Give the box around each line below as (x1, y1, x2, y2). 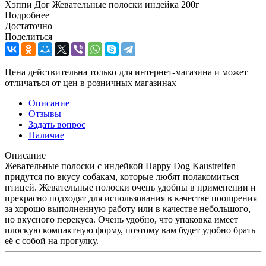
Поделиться (5, 31, 52, 42)
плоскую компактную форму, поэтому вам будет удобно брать (5, 224, 255, 235)
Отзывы (28, 108, 61, 119)
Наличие (28, 129, 64, 140)
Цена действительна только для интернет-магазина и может (5, 66, 248, 77)
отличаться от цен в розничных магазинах (5, 77, 176, 88)
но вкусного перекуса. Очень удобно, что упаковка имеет (5, 214, 238, 224)
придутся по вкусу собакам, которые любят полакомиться (5, 171, 239, 182)
